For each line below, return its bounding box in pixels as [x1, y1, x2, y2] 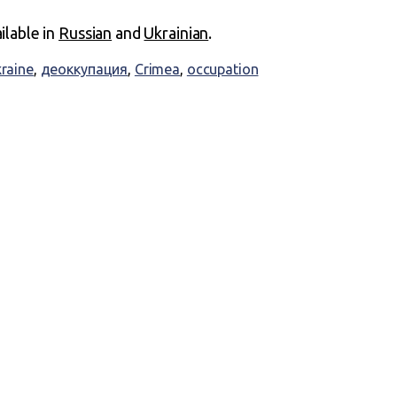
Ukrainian [144, 23, 209, 42]
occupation [186, 60, 259, 77]
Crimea [134, 60, 181, 77]
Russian [58, 23, 113, 42]
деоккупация [40, 60, 128, 77]
